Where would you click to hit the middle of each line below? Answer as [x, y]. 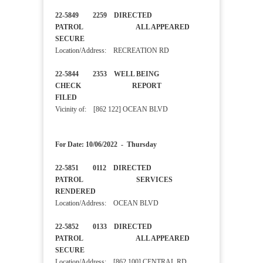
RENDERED [84, 192]
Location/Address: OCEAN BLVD [107, 203]
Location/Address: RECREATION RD [112, 51]
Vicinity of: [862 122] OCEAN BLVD [112, 109]
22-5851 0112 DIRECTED [103, 168]
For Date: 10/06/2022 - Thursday [106, 145]
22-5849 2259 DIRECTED [104, 16]
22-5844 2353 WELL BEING [107, 74]
